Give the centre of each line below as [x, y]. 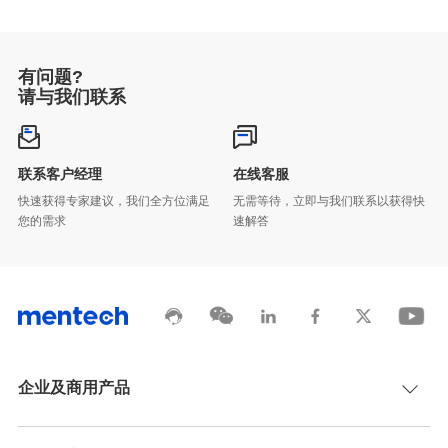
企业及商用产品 [73, 388]
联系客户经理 [59, 174]
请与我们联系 [71, 97]
